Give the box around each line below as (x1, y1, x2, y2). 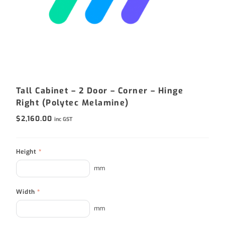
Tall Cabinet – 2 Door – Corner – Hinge (16, 85, 184, 96)
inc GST (54, 116, 73, 124)
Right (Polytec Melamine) (16, 97, 129, 108)
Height (16, 147, 39, 156)
